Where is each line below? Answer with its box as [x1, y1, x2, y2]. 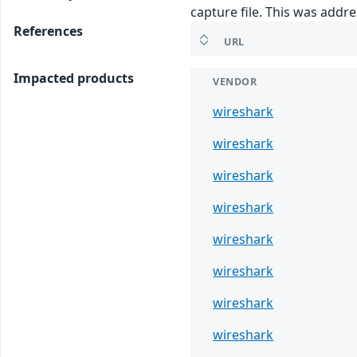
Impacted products [14, 69, 134, 88]
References [14, 22, 83, 41]
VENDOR [213, 75, 257, 89]
